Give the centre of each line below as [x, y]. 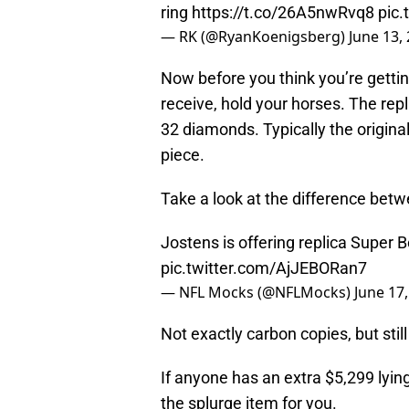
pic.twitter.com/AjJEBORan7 [264, 268]
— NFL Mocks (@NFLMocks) [257, 293]
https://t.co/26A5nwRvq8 [283, 13]
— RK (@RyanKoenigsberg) [255, 37]
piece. [183, 155]
